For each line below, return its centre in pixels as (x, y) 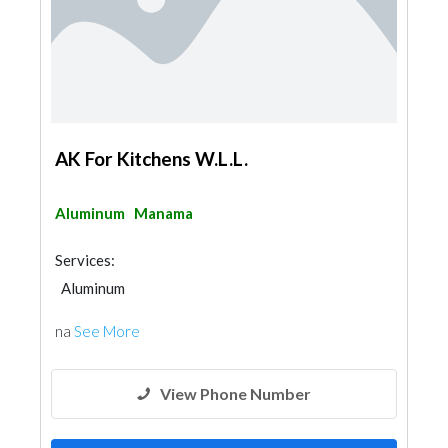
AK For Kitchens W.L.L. (151, 158)
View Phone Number (235, 393)
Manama (163, 213)
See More (107, 331)
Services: (85, 260)
